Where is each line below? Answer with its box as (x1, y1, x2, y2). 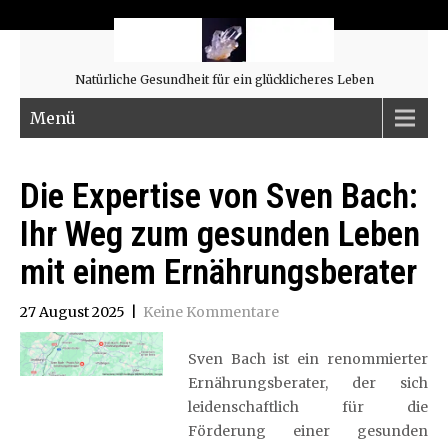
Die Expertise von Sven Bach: (20, 176, 418, 217)
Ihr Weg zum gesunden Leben (20, 214, 420, 255)
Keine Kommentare (143, 303, 279, 321)
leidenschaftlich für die (187, 398, 428, 416)
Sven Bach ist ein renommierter (187, 350, 428, 368)
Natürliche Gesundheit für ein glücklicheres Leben (74, 72, 374, 87)
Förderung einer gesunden (187, 422, 428, 440)
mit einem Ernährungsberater (20, 252, 417, 293)
